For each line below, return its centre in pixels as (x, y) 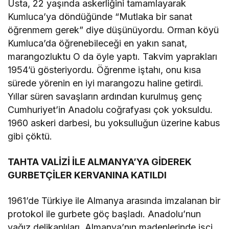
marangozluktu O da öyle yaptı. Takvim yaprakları (113, 56)
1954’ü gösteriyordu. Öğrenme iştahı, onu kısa (105, 70)
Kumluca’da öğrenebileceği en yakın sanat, (98, 43)
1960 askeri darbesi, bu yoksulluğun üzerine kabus (114, 123)
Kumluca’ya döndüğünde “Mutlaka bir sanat (100, 16)
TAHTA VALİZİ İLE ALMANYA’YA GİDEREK (100, 162)
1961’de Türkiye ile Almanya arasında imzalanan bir (114, 200)
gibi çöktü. (30, 136)
